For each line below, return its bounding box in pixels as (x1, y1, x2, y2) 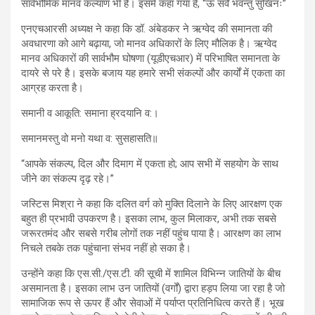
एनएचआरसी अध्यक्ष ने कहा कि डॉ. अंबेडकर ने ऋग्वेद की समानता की (21, 22, 272, 36)
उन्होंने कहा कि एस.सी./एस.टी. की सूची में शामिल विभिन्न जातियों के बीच (21, 267, 281, 281)
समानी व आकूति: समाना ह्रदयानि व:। (21, 107, 159, 120)
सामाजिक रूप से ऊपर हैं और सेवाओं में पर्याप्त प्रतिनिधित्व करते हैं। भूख (21, 297, 284, 310)
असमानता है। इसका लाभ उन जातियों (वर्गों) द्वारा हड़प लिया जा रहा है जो (21, 282, 285, 295)
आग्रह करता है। (21, 82, 84, 95)
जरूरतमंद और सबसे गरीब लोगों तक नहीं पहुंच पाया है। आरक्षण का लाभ (21, 227, 281, 240)
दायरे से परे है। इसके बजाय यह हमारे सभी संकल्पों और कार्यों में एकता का (21, 67, 285, 80)
